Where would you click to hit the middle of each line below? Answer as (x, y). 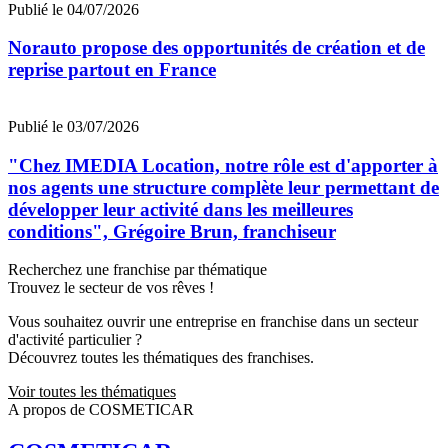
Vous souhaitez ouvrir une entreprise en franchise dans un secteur (213, 322)
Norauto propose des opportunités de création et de (216, 48)
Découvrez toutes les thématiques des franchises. (161, 358)
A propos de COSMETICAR (101, 410)
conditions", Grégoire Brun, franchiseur (172, 231)
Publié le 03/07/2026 (73, 127)
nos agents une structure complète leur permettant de (223, 187)
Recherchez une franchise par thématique (137, 270)
